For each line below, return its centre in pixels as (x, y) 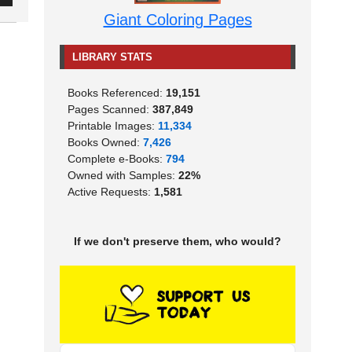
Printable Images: (113, 125)
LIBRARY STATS (112, 57)
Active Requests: (111, 191)
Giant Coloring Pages (178, 19)
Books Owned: (105, 142)
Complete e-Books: (117, 158)
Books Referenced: (117, 92)
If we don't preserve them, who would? (178, 241)
